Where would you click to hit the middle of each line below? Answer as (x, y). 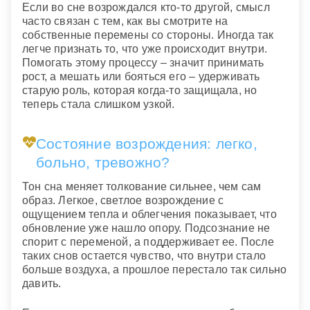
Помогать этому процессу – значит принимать (143, 63)
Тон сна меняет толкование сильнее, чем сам (142, 186)
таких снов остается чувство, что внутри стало (144, 255)
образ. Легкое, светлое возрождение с (123, 200)
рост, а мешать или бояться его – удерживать (141, 77)
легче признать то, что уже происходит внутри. (145, 49)
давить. (42, 283)
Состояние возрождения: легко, (146, 144)
